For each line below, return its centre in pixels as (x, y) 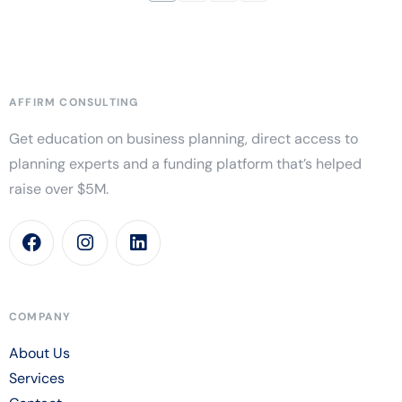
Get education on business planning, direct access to (184, 139)
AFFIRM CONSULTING (74, 103)
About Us (39, 353)
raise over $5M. (59, 189)
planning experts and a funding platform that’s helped (185, 164)
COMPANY (40, 316)
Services (37, 378)
